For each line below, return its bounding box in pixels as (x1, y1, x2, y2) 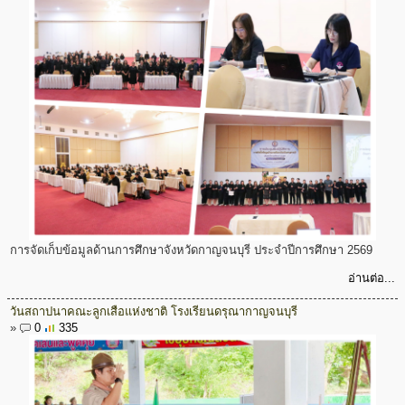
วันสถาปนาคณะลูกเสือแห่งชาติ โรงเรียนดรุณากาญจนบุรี (10, 304, 297, 318)
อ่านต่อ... (348, 270, 395, 285)
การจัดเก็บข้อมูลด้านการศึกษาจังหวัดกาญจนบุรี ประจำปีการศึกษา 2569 (10, 242, 372, 257)
